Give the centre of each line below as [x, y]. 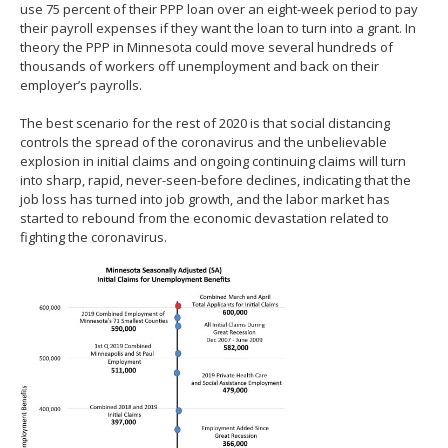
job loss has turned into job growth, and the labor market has [205, 198]
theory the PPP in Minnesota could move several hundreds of [206, 46]
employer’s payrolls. [81, 84]
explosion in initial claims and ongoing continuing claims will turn [213, 160]
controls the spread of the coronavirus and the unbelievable [203, 141]
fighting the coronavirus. [93, 236]
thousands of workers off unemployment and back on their [199, 65]
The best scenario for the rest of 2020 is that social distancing [205, 122]
